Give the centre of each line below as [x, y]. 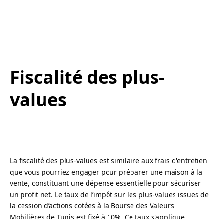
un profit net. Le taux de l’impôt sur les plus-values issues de [109, 195]
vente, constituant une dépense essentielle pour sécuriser [105, 183]
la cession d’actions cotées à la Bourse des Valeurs [92, 206]
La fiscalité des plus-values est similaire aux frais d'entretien [109, 161]
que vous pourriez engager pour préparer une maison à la [106, 172]
